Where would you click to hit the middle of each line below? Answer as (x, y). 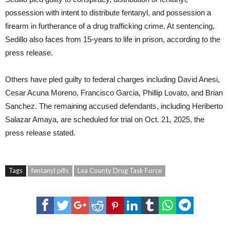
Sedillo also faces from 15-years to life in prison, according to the (113, 40)
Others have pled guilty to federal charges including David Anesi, (112, 80)
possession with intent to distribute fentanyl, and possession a (108, 13)
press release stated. (40, 133)
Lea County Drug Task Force (120, 171)
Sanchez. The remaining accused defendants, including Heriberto (114, 106)
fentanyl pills (50, 171)
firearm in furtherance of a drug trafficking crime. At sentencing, (110, 26)
